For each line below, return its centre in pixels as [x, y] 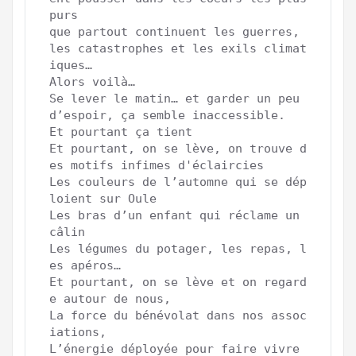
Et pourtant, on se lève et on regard [178, 282]
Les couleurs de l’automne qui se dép [178, 182]
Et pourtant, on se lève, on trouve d [178, 148]
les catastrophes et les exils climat [178, 48]
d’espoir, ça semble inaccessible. [167, 115]
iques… [74, 65]
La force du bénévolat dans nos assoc [178, 315]
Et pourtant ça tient [121, 132]
